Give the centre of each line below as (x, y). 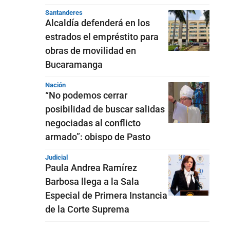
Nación (55, 85)
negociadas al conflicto (93, 123)
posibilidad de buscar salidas (105, 109)
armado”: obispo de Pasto (98, 137)
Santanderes (64, 13)
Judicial (56, 157)
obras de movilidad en (91, 51)
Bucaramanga (74, 64)
